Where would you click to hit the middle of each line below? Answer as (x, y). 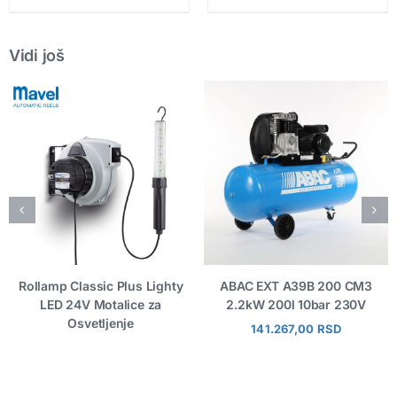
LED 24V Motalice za (101, 305)
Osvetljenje (101, 323)
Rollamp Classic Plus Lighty (101, 286)
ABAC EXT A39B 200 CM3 (296, 286)
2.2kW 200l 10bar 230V (296, 305)
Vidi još (36, 56)
